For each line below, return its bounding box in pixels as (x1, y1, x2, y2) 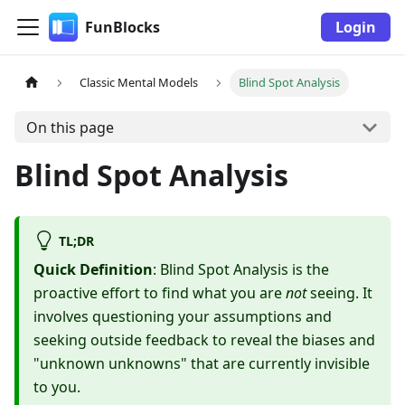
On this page (25, 117, 114, 137)
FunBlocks (85, 17, 160, 37)
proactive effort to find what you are (33, 283, 286, 304)
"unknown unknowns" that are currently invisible (33, 353, 370, 374)
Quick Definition (33, 259, 153, 280)
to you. (33, 377, 80, 398)
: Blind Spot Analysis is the (153, 259, 329, 280)
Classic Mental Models (80, 74, 199, 91)
